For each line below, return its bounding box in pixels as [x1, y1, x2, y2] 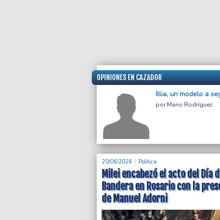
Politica [138, 158, 157, 166]
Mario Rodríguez [167, 101, 213, 109]
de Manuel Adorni [102, 192, 167, 205]
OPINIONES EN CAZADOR [97, 73, 162, 82]
